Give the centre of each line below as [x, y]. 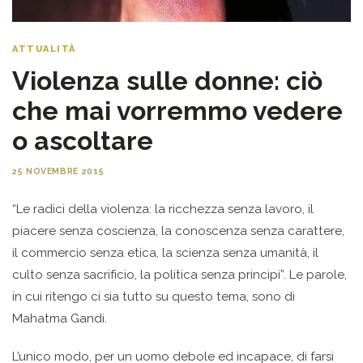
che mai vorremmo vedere [177, 111]
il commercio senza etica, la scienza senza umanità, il [165, 253]
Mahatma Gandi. [60, 319]
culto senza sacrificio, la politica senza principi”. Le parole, [179, 275]
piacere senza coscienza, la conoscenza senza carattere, [178, 231]
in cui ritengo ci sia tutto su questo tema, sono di [154, 297]
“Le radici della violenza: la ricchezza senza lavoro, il [163, 209]
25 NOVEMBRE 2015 [58, 171]
